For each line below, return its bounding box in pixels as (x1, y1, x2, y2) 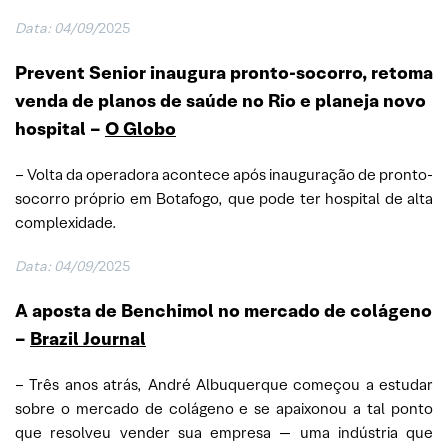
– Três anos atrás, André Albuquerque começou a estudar (15, 375, 433, 395)
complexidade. (15, 213, 117, 233)
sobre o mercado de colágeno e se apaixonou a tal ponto (15, 399, 433, 419)
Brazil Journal (30, 327, 146, 351)
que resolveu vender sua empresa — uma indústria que (15, 423, 433, 443)
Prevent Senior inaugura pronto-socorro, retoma (15, 61, 433, 85)
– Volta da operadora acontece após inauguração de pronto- (15, 165, 433, 185)
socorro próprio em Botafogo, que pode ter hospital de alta (15, 189, 433, 209)
